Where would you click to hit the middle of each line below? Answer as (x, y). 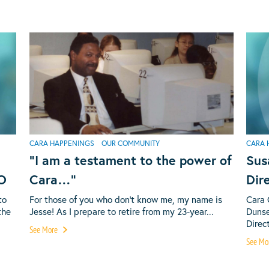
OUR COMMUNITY (130, 143)
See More (44, 229)
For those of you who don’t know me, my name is (125, 199)
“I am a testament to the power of (130, 161)
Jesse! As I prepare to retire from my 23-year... (121, 211)
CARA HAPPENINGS (62, 143)
